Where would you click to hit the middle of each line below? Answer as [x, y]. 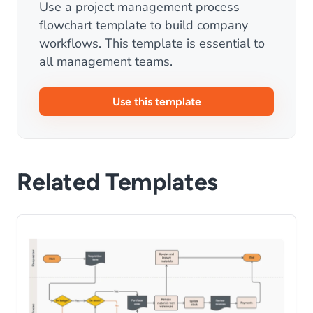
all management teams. [106, 61]
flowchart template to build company [144, 25]
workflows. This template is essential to [152, 43]
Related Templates [118, 182]
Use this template [156, 102]
